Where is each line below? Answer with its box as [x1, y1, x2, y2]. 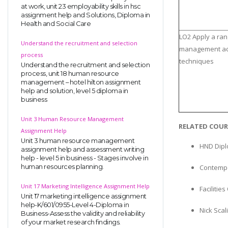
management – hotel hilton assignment [21, 78, 140, 86]
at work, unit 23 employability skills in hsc [21, 2, 140, 10]
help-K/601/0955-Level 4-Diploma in [21, 201, 129, 209]
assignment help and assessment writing [21, 145, 144, 153]
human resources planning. [21, 162, 104, 170]
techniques [179, 56, 214, 66]
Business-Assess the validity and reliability [21, 209, 145, 217]
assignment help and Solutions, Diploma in [21, 11, 150, 19]
